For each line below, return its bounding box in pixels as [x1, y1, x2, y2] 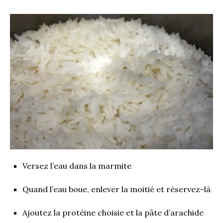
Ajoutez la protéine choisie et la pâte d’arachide [22, 207, 204, 218]
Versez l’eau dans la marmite [22, 160, 131, 171]
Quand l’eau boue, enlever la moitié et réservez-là [22, 184, 211, 194]
